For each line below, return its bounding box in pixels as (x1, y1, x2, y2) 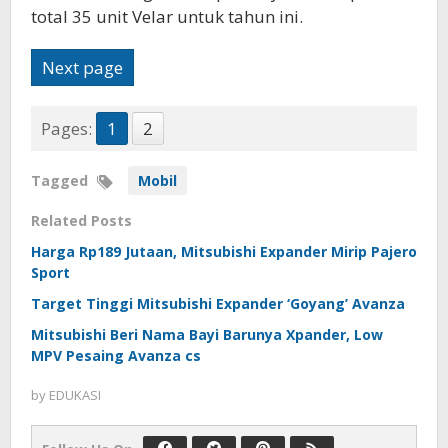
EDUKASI (49, 386, 101, 405)
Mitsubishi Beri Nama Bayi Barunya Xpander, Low (31, 325, 383, 345)
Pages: (41, 117, 92, 141)
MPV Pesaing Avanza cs (31, 346, 201, 366)
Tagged (31, 171, 92, 191)
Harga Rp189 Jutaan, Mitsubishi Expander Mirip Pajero (31, 242, 417, 262)
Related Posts (31, 211, 132, 231)
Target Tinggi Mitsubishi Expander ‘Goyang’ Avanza (31, 294, 405, 314)
